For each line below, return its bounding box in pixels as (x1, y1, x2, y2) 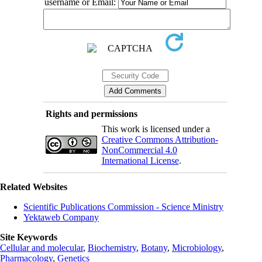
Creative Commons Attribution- (101, 134, 218, 144)
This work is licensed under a (101, 123, 210, 134)
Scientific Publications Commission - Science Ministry (23, 201, 223, 212)
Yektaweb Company (23, 212, 99, 222)
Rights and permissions (45, 108, 137, 119)
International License (101, 155, 179, 166)
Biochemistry (88, 242, 136, 253)
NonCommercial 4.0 (101, 144, 177, 155)
